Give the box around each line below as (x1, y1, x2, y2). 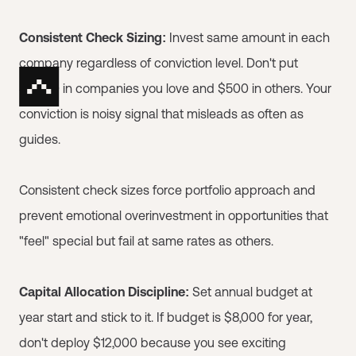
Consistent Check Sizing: (19, 30, 166, 44)
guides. (19, 132, 60, 146)
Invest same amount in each (166, 30, 330, 44)
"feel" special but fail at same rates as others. (19, 234, 273, 248)
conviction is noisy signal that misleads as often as (19, 106, 304, 121)
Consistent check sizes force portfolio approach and (19, 183, 315, 197)
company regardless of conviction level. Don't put (19, 56, 298, 70)
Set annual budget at (189, 284, 312, 299)
